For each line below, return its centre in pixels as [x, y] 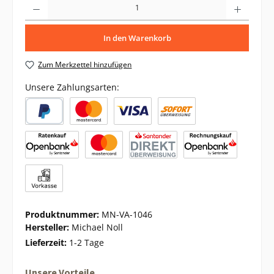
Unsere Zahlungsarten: [72, 87]
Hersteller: [48, 227]
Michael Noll [97, 227]
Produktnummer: [63, 214]
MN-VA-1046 [127, 214]
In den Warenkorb [137, 38]
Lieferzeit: [47, 242]
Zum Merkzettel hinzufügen [85, 65]
